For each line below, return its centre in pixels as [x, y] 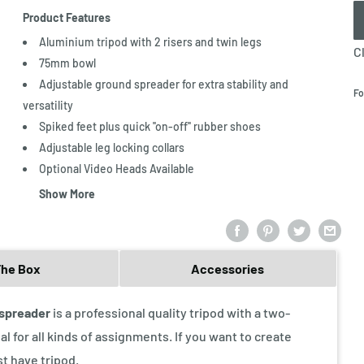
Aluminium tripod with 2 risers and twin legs [151, 42]
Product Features [67, 17]
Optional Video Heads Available [117, 169]
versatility [48, 105]
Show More [67, 194]
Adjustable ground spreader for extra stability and [164, 84]
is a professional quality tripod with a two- [170, 312]
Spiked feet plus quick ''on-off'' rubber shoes [150, 126]
